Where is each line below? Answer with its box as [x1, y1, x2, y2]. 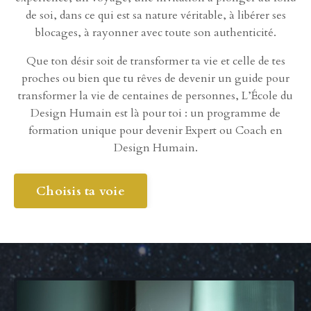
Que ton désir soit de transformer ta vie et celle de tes [26, 53, 285, 69]
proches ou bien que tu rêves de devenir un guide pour [22, 71, 289, 87]
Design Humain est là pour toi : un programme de [31, 106, 280, 121]
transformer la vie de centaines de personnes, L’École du [18, 88, 293, 104]
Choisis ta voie [36, 182, 125, 200]
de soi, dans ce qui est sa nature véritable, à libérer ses [25, 8, 286, 24]
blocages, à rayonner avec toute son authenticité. [35, 25, 276, 41]
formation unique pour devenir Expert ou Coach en [28, 123, 283, 139]
